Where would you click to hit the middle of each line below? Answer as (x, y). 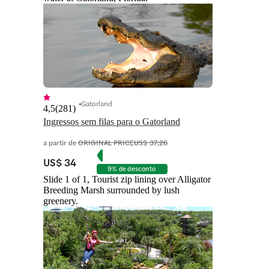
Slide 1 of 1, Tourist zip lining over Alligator (127, 180)
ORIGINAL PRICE (106, 143)
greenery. (61, 201)
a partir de (61, 143)
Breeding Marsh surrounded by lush (111, 190)
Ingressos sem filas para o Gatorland (112, 122)
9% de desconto (131, 169)
